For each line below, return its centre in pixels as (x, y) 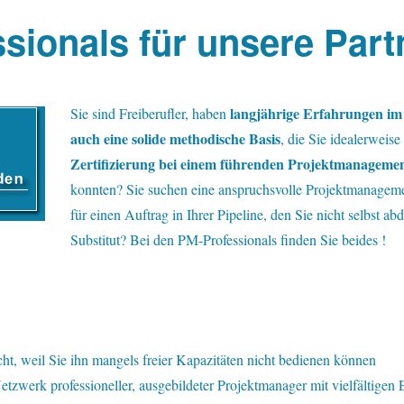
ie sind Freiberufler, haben (154, 113)
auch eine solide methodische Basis (175, 138)
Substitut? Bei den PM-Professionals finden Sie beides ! (228, 239)
